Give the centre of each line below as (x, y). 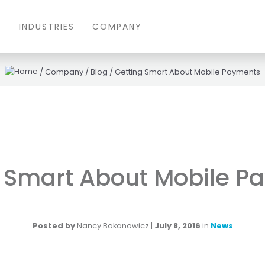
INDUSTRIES (46, 27)
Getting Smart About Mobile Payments (188, 72)
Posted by (54, 226)
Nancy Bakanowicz (113, 226)
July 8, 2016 (177, 226)
